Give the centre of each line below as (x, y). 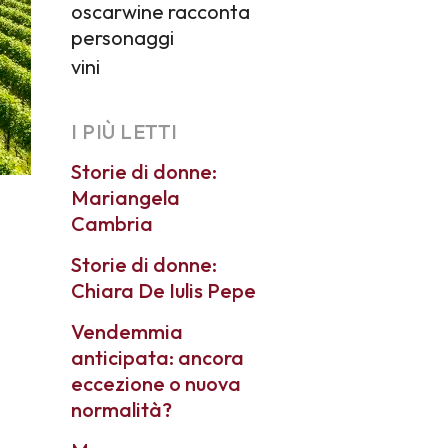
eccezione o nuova (156, 383)
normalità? (121, 409)
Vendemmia (127, 331)
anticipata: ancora (157, 357)
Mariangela (125, 197)
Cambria (112, 223)
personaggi (122, 37)
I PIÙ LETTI (124, 131)
